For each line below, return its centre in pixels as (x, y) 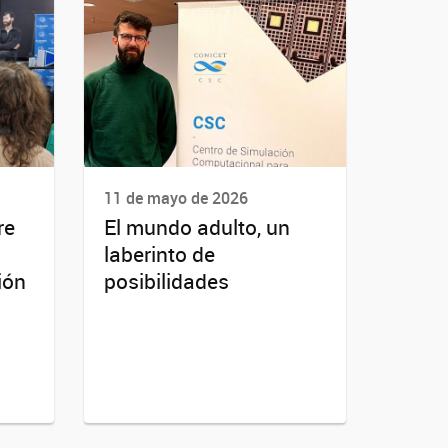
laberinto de (159, 254)
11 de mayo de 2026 (175, 198)
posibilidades (166, 281)
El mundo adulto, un (196, 227)
